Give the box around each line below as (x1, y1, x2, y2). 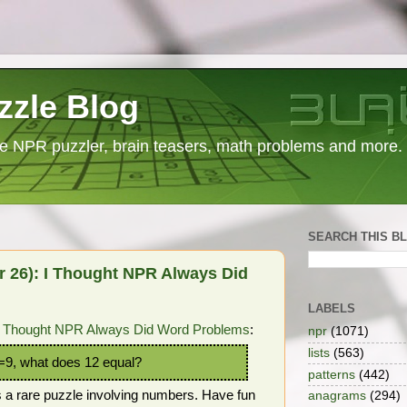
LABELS (308, 302, 355, 316)
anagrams (308, 389, 366, 403)
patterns (308, 367, 355, 382)
